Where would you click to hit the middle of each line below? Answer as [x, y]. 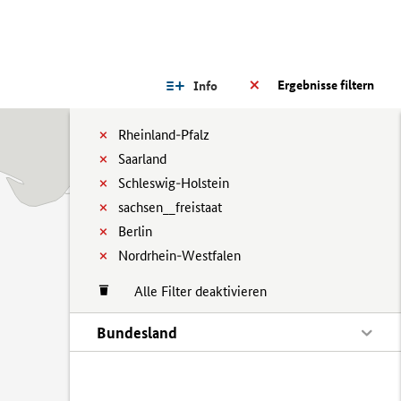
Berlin [135, 231]
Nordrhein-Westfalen [179, 256]
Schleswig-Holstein [174, 183]
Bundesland [137, 333]
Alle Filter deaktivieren [192, 291]
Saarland [142, 159]
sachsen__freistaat [170, 207]
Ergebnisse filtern [326, 85]
